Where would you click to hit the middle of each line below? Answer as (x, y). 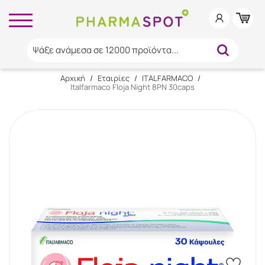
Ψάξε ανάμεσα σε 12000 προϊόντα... (105, 50)
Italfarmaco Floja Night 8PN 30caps (132, 87)
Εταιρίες (113, 78)
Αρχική (72, 78)
